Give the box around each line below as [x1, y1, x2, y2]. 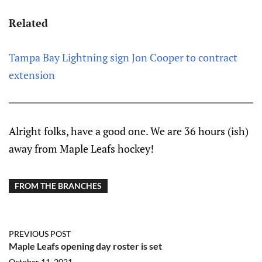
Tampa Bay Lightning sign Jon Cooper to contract [9, 50, 237, 65]
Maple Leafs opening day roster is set [9, 240, 162, 252]
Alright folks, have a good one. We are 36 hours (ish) [9, 124, 249, 139]
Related [9, 16, 48, 30]
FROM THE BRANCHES [15, 181, 102, 191]
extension [9, 68, 55, 82]
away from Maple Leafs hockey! [9, 142, 154, 156]
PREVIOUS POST [9, 229, 71, 239]
